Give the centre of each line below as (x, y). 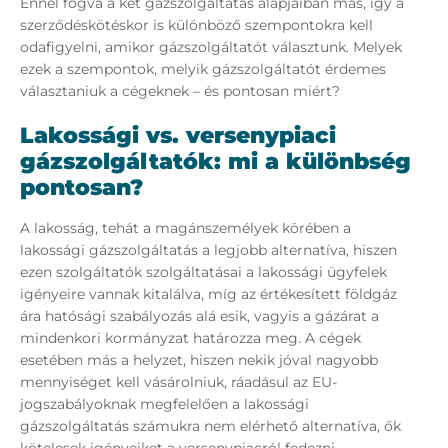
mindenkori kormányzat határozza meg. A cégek (190, 338)
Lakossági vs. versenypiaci (178, 136)
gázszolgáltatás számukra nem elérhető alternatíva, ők (210, 426)
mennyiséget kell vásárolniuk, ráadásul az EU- (178, 382)
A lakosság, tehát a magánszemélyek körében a (185, 228)
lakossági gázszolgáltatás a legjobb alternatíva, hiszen (208, 250)
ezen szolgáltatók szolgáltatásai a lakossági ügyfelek (203, 272)
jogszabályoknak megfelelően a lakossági (164, 404)
